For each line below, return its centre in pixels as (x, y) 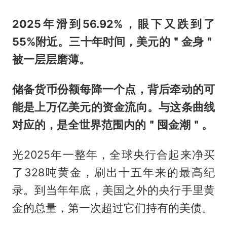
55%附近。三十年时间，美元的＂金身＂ (113, 42)
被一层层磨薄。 (51, 60)
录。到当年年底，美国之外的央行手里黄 (113, 190)
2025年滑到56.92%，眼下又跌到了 (113, 24)
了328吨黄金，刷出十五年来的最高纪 (113, 173)
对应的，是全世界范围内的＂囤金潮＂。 (112, 125)
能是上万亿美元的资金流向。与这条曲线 (113, 107)
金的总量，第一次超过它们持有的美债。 (112, 208)
